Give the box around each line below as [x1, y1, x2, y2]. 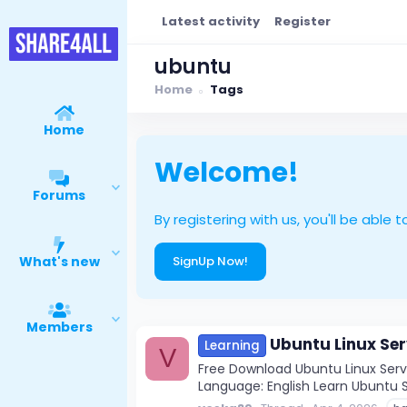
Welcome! [154, 153, 299, 192]
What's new [18, 252, 100, 271]
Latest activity [162, 12, 260, 30]
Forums [33, 186, 86, 205]
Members [25, 318, 93, 337]
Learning [204, 337, 260, 355]
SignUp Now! [173, 252, 248, 270]
